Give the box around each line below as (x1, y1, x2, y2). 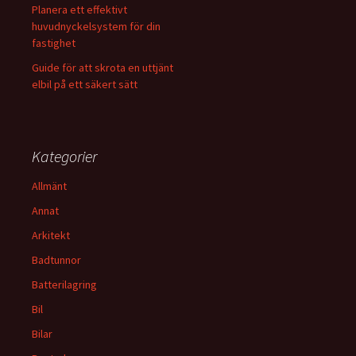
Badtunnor (32, 253, 81, 267)
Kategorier (32, 146, 97, 166)
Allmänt (32, 179, 67, 193)
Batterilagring (32, 277, 97, 292)
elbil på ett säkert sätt (32, 77, 137, 91)
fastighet (32, 36, 75, 50)
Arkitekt (32, 228, 70, 242)
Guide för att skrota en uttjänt (32, 60, 173, 75)
